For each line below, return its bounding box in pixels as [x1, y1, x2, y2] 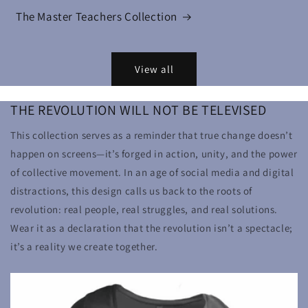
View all [134, 62, 174, 76]
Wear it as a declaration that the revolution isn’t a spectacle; [10, 221, 293, 235]
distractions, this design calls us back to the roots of [10, 184, 253, 198]
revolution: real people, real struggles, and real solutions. [10, 203, 278, 217]
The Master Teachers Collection [16, 9, 177, 25]
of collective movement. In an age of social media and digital [10, 166, 294, 179]
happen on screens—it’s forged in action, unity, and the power [10, 147, 298, 161]
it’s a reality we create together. [10, 240, 158, 254]
